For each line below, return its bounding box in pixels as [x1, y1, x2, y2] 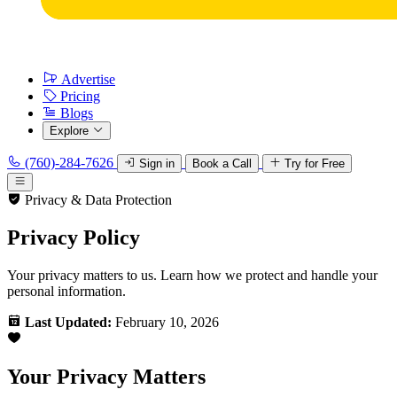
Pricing [60, 89, 100, 104]
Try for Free [284, 157, 345, 170]
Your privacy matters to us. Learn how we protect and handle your [7, 267, 378, 283]
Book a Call [192, 157, 252, 170]
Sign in [139, 157, 175, 170]
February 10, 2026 [112, 314, 219, 330]
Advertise [61, 72, 115, 87]
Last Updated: [25, 314, 112, 330]
